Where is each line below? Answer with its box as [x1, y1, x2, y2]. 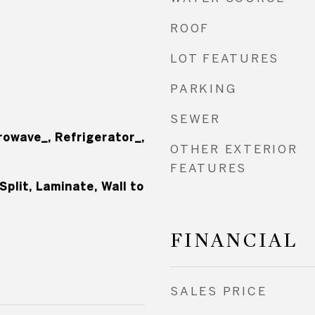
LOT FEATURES [170, 51, 279, 65]
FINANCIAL [170, 229, 298, 252]
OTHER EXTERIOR [170, 142, 298, 155]
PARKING [170, 82, 237, 95]
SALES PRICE [170, 284, 267, 297]
